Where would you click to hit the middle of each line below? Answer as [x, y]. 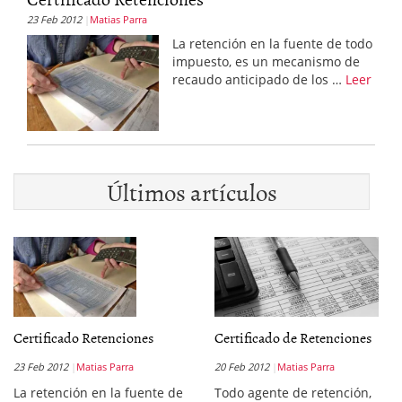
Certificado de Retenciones [293, 337]
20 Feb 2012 [242, 367]
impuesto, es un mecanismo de [266, 61]
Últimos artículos [192, 192]
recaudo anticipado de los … [258, 79]
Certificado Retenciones [83, 337]
